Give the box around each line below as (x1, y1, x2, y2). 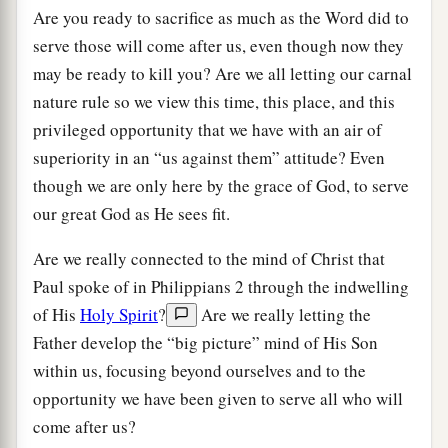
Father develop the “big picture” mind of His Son (33, 330, 378, 354)
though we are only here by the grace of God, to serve (33, 173, 409, 197)
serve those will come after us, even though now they (33, 33, 404, 57)
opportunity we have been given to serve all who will (33, 386, 403, 410)
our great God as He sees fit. (33, 201, 230, 225)
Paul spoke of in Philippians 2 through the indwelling (33, 274, 409, 298)
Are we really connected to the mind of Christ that (33, 246, 385, 270)
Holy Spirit (80, 302, 158, 326)
